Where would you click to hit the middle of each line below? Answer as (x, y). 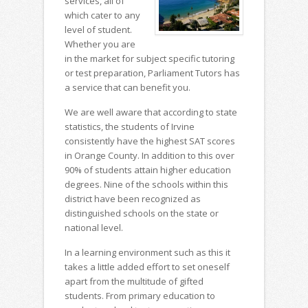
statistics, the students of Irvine (130, 127)
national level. (94, 228)
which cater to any (102, 15)
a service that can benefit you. (128, 88)
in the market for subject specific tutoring (150, 59)
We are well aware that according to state (151, 112)
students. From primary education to (140, 296)
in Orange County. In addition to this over (150, 156)
